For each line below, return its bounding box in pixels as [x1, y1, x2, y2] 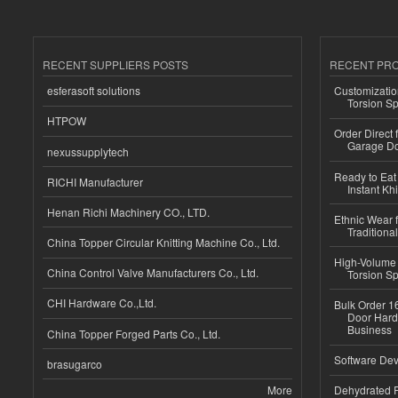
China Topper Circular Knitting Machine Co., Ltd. [47, 235, 280, 251]
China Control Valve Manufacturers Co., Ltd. [47, 265, 259, 281]
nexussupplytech [47, 143, 129, 159]
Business [346, 322, 392, 338]
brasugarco [47, 355, 102, 371]
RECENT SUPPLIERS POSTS [43, 56, 188, 72]
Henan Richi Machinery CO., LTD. [47, 203, 210, 219]
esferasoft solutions [47, 83, 140, 99]
